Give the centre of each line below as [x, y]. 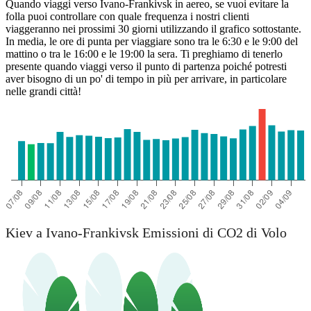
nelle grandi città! [43, 92]
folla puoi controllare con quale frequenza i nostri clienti [127, 17]
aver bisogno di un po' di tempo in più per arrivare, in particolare [146, 79]
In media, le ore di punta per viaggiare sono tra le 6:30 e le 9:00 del [152, 42]
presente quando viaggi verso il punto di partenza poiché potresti [146, 67]
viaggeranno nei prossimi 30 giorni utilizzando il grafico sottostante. [153, 29]
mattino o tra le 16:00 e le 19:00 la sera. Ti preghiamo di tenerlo [144, 54]
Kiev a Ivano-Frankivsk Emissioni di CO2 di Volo [146, 232]
